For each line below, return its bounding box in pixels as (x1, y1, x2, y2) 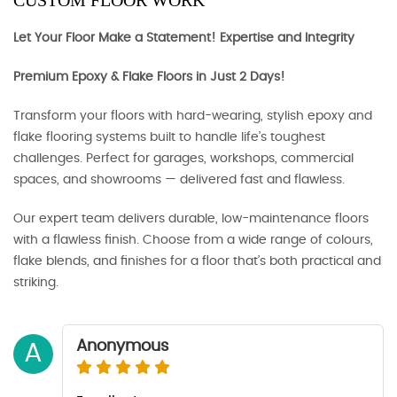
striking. (13, 276, 58, 289)
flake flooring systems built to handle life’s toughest (13, 131, 325, 144)
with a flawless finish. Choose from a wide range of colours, (13, 234, 373, 246)
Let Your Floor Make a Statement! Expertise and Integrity (13, 32, 354, 44)
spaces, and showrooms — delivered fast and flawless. (13, 174, 345, 186)
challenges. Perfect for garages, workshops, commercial (13, 152, 354, 165)
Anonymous (76, 339, 168, 354)
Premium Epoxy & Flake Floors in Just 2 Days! (13, 71, 285, 83)
